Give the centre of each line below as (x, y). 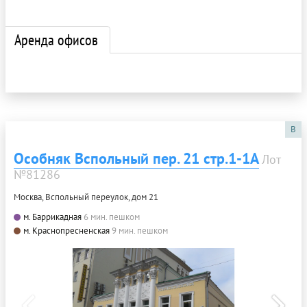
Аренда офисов (56, 39)
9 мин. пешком (140, 230)
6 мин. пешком (112, 217)
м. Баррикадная (52, 217)
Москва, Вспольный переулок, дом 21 (86, 197)
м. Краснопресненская (66, 230)
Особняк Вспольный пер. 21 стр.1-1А (136, 158)
